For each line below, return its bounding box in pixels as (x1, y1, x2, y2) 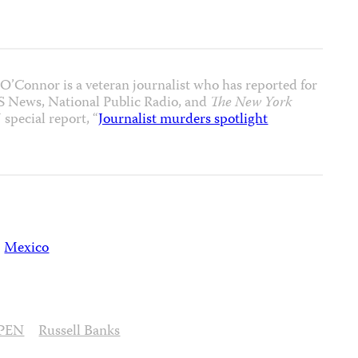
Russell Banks (38, 320, 121, 344)
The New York (210, 91, 292, 116)
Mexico (4, 237, 50, 261)
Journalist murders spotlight (98, 108, 268, 133)
